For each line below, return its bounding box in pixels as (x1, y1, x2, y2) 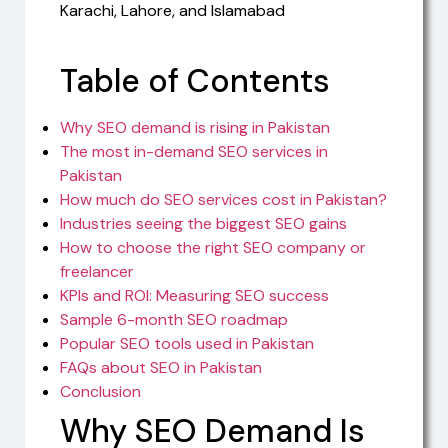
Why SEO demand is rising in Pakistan (60, 116, 330, 138)
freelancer (60, 260, 134, 282)
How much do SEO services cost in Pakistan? (60, 188, 387, 210)
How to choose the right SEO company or (60, 236, 366, 258)
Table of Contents (60, 59, 330, 102)
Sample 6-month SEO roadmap (60, 308, 288, 330)
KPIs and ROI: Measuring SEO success (60, 284, 329, 306)
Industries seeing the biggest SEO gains (60, 212, 347, 234)
